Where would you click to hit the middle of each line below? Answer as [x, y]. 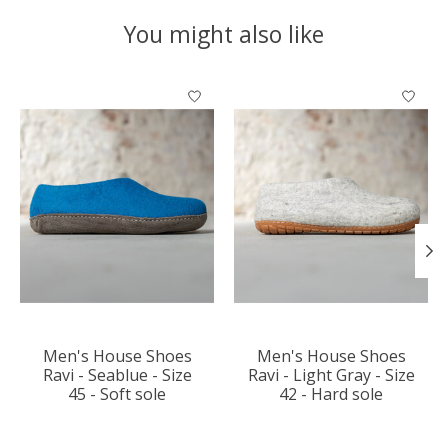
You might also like [224, 34]
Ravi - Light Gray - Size [331, 375]
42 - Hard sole [331, 394]
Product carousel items [106, 88]
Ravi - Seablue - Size [117, 375]
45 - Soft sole [117, 394]
